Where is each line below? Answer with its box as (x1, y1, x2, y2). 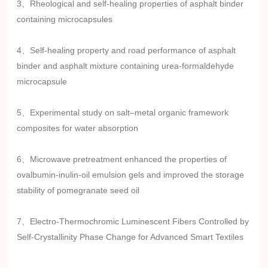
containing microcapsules (17, 14, 113, 24)
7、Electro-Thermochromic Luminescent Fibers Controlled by (17, 216, 249, 226)
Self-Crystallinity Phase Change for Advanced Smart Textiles (17, 232, 244, 242)
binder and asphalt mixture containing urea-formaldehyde (17, 60, 234, 71)
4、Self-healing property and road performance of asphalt (17, 45, 236, 55)
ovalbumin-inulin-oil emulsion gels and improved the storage (17, 169, 245, 179)
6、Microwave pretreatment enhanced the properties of (17, 154, 227, 164)
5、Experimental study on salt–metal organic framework (17, 107, 229, 117)
